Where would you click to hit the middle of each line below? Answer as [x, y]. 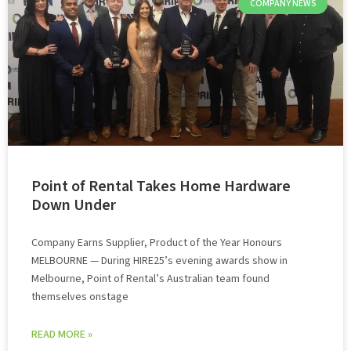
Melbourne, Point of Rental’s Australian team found [150, 279]
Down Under [74, 205]
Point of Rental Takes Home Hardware [161, 186]
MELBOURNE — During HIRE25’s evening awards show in [159, 261]
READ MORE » [62, 335]
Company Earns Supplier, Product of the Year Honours [157, 243]
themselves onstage [80, 297]
